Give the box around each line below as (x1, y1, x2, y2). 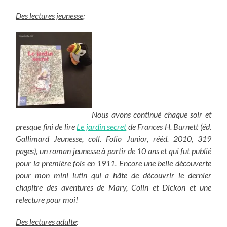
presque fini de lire (16, 121, 77, 131)
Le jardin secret (77, 121, 127, 131)
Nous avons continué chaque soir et (92, 109, 211, 119)
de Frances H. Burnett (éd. (126, 121, 211, 131)
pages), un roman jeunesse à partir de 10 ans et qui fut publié (16, 145, 211, 156)
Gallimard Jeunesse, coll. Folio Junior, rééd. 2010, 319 (16, 133, 211, 143)
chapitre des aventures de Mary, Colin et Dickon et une (16, 182, 211, 192)
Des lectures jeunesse (16, 10, 84, 20)
